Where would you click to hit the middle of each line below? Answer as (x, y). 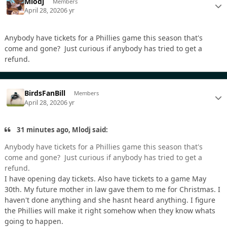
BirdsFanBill (45, 93)
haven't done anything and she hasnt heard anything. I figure (110, 200)
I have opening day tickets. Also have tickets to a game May (105, 179)
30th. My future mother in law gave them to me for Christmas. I (112, 190)
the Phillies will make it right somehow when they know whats (110, 211)
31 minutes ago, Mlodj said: (62, 129)
